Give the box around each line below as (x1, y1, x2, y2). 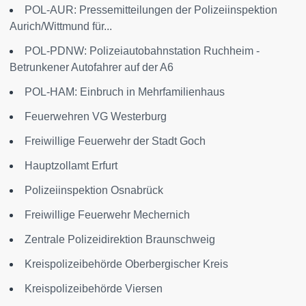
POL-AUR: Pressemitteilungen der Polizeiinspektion (25, 4, 277, 16)
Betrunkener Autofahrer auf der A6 (10, 61, 173, 73)
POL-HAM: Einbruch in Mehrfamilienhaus (25, 86, 225, 98)
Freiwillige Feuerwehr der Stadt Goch (25, 135, 206, 147)
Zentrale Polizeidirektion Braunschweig (25, 234, 215, 245)
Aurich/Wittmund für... (10, 20, 112, 32)
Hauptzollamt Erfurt (25, 160, 117, 171)
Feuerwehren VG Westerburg (25, 111, 167, 122)
